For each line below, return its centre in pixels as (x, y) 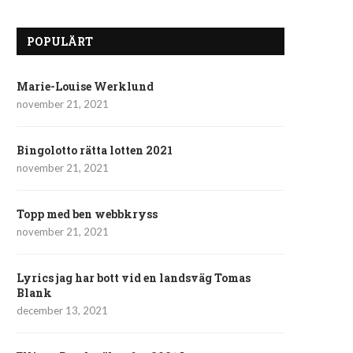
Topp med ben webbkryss (87, 214)
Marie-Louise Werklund (85, 86)
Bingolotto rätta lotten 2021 (95, 150)
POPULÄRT (60, 41)
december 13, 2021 (62, 310)
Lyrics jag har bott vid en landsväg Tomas (134, 278)
